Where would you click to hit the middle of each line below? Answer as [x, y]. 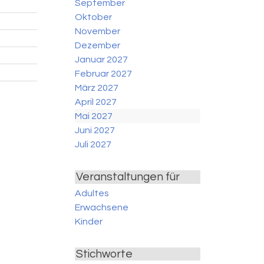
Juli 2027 [93, 145]
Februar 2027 [104, 74]
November [98, 32]
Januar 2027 [102, 60]
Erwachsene [102, 207]
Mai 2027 [94, 116]
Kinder [89, 221]
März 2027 [97, 88]
